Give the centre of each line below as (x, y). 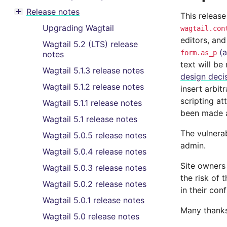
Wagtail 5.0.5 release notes (94, 135)
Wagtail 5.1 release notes (90, 119)
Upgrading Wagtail (78, 28)
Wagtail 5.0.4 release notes (94, 152)
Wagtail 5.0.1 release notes (93, 200)
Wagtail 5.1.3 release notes (93, 70)
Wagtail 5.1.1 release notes (92, 103)
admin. (193, 145)
